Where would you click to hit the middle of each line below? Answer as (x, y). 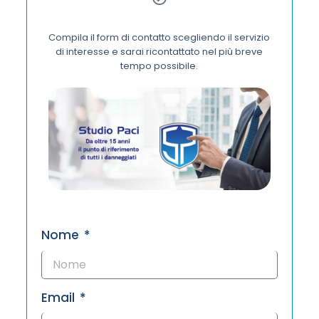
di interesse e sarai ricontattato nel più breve (159, 51)
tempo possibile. (159, 66)
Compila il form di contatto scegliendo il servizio (159, 37)
